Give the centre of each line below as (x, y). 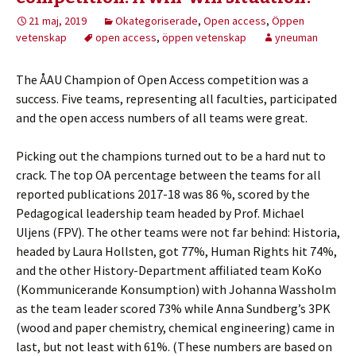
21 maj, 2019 (58, 21)
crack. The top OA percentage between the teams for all (168, 175)
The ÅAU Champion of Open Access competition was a (162, 80)
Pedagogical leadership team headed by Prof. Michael (160, 213)
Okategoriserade (157, 21)
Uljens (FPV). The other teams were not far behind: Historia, (178, 232)
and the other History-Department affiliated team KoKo (169, 271)
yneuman (296, 38)
